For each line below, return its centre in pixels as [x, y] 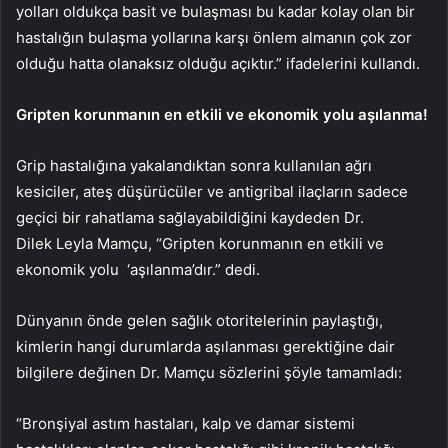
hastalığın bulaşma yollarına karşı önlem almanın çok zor [214, 37]
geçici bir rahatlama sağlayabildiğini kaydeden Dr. [190, 217]
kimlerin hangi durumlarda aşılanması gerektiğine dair [205, 346]
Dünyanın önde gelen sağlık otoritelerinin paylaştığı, [199, 320]
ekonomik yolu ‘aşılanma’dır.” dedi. [140, 269]
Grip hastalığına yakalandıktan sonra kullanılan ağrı [194, 165]
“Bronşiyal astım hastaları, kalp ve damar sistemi [185, 423]
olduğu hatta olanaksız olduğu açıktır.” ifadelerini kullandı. [218, 63]
